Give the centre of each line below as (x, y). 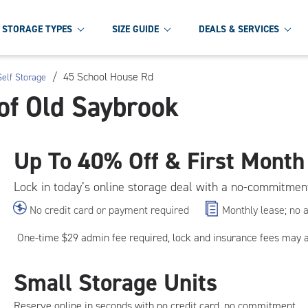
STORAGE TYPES (37, 29)
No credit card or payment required (109, 210)
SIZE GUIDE (135, 29)
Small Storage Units (115, 283)
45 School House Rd (108, 77)
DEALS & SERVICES (239, 29)
